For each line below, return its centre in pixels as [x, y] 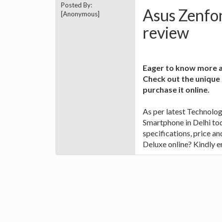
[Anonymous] [83, 14]
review [166, 32]
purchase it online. [176, 90]
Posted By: [77, 5]
